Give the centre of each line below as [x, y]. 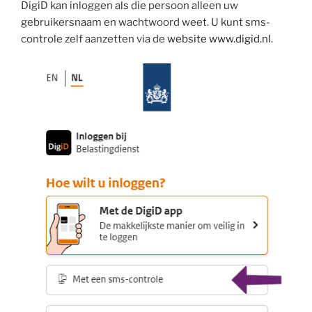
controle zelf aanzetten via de [94, 39]
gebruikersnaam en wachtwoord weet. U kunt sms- [146, 23]
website [187, 39]
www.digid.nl [240, 39]
